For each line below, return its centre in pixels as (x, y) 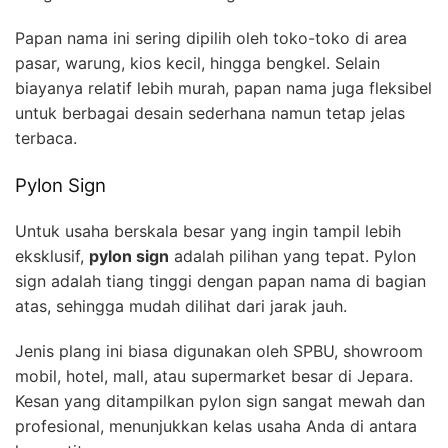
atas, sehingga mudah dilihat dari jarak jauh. (181, 305)
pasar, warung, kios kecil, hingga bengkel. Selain (197, 62)
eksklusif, (52, 255)
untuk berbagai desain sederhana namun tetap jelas (210, 112)
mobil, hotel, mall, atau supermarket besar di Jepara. (214, 375)
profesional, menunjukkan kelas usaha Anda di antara (216, 425)
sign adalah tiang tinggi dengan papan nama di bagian (220, 280)
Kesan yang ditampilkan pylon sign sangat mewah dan (220, 400)
